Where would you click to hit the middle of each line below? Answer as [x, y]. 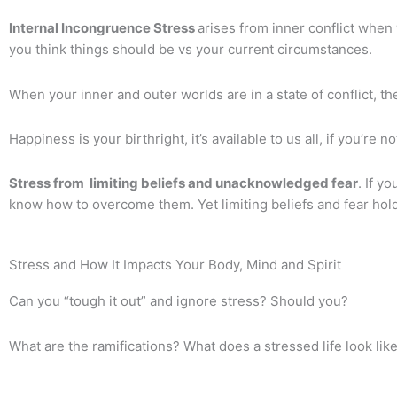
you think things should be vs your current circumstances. [191, 50]
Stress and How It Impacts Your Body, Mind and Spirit [175, 265]
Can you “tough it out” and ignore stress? [140, 301]
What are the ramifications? [96, 346]
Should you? [309, 301]
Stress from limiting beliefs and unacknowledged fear [183, 183]
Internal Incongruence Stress [103, 28]
